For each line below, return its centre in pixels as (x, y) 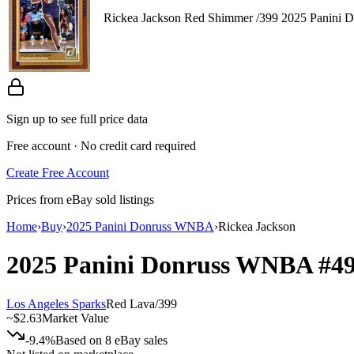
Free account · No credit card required (101, 145)
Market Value (75, 318)
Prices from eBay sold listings (80, 199)
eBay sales (139, 340)
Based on (80, 340)
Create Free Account (58, 172)
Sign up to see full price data (77, 119)
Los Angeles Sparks (56, 303)
